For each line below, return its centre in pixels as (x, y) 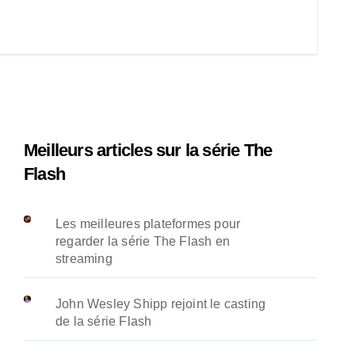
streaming (84, 259)
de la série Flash (104, 321)
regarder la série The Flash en (143, 241)
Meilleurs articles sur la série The (148, 150)
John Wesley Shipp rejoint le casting (161, 304)
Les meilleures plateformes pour (148, 224)
